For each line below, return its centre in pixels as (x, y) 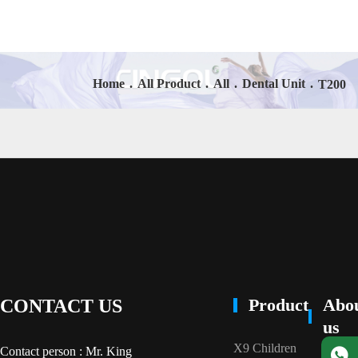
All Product (169, 84)
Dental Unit (274, 84)
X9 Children (265, 348)
